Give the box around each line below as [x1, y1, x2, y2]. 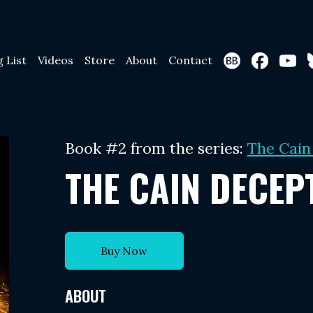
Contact [168, 53, 212, 67]
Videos [37, 53, 73, 67]
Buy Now [101, 244, 148, 258]
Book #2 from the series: [64, 138, 247, 158]
